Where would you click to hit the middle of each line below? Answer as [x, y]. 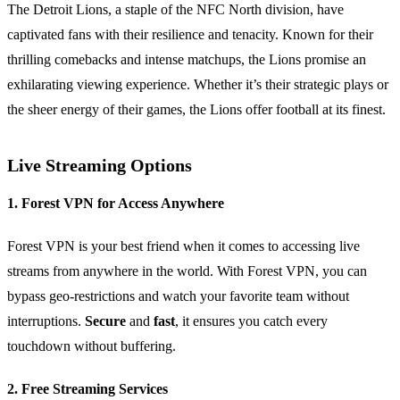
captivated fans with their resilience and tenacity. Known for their [190, 35]
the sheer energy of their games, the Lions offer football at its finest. [196, 110]
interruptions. [46, 321]
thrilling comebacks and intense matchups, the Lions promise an [187, 60]
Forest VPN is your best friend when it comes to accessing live [183, 246]
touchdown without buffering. [92, 346]
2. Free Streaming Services [87, 389]
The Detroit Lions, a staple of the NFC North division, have [175, 10]
